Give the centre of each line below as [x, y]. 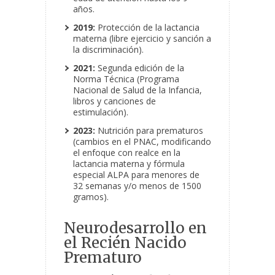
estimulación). [101, 112]
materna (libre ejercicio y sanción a [142, 39]
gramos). [91, 197]
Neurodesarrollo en [135, 228]
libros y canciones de [114, 101]
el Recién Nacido [125, 243]
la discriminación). [108, 50]
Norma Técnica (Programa [126, 79]
